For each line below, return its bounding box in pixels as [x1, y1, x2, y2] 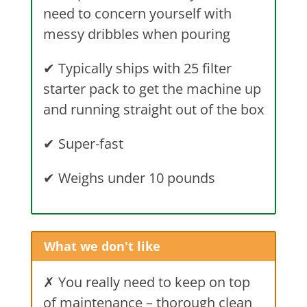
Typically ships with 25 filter [54, 58, 232, 77]
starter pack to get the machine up [42, 79, 261, 98]
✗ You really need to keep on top [42, 273, 250, 292]
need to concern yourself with [42, 3, 232, 23]
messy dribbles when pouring [42, 24, 230, 43]
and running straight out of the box [42, 99, 264, 119]
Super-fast [54, 134, 123, 153]
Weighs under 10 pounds [54, 168, 215, 187]
